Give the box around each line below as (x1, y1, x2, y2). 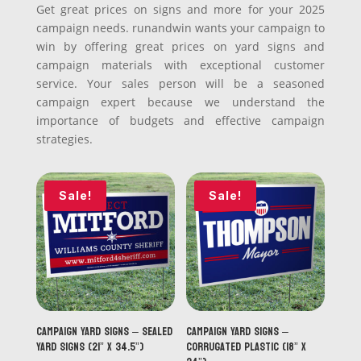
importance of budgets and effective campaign (35, 113, 326, 128)
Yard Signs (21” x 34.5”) (35, 337, 143, 358)
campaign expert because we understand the (35, 94, 326, 110)
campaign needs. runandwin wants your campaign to (35, 20, 326, 35)
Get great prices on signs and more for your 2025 (35, 2, 326, 17)
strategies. (35, 131, 93, 147)
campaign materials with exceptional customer (35, 57, 326, 73)
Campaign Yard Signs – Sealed (35, 322, 172, 342)
